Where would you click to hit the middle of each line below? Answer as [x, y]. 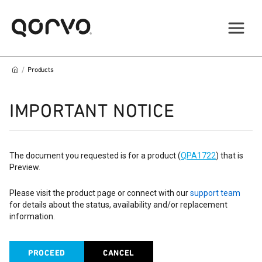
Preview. [25, 167]
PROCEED [47, 253]
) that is [230, 156]
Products [41, 70]
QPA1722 [198, 156]
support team [215, 193]
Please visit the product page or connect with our [99, 193]
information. [32, 216]
